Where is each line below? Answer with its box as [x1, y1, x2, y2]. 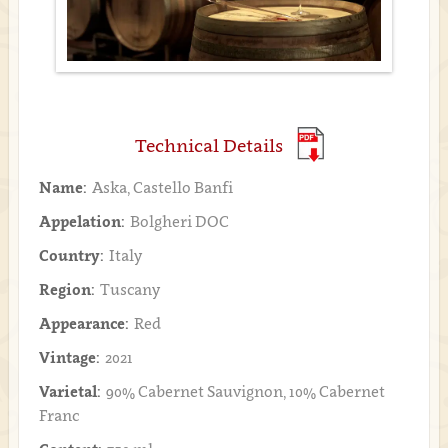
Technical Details [134, 134, 283, 156]
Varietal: [38, 381, 101, 400]
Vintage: [38, 347, 100, 366]
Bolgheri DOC [129, 211, 229, 230]
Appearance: [38, 313, 129, 332]
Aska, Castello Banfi [91, 177, 233, 196]
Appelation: [38, 211, 125, 230]
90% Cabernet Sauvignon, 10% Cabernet [105, 381, 385, 400]
